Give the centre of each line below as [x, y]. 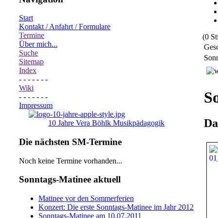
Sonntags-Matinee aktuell [70, 180]
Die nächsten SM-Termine [70, 142]
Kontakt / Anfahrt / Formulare [65, 27]
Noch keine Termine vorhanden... [71, 161]
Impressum [36, 106]
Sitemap [31, 62]
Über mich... [38, 44]
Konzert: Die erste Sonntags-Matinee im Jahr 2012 [116, 207]
